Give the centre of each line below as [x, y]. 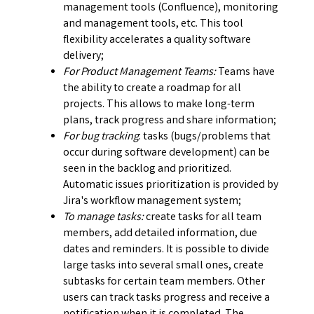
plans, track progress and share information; [170, 121]
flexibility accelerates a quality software [157, 40]
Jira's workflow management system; [152, 201]
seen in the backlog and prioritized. [147, 169]
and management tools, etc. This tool [153, 24]
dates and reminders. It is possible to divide [166, 250]
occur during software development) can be [166, 153]
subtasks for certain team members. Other [164, 282]
